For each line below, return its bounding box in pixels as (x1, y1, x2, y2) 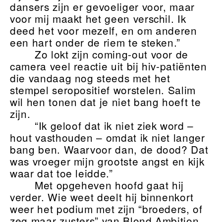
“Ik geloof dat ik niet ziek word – (34, 118, 194, 133)
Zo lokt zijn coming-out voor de (34, 47, 189, 62)
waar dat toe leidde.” (10, 166, 113, 181)
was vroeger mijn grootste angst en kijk (10, 154, 205, 169)
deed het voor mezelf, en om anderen (10, 23, 197, 38)
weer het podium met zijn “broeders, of (10, 201, 203, 217)
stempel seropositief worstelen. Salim (10, 82, 196, 98)
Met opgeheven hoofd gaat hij (34, 177, 184, 193)
